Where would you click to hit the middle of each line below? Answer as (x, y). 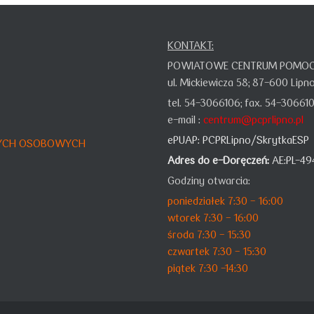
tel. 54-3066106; (206, 102)
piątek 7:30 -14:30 (208, 268)
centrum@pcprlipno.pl (253, 119)
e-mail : (185, 119)
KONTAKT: (191, 45)
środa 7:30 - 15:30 (209, 234)
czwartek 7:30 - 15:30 (217, 251)
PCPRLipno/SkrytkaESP (256, 139)
